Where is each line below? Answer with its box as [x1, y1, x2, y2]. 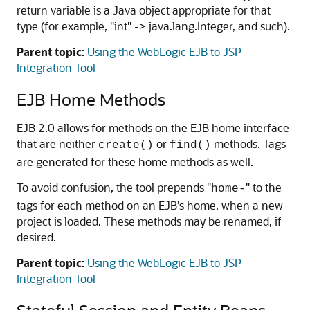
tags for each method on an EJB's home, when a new [17, 198, 283, 212]
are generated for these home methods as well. [17, 154, 253, 169]
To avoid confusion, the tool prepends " [17, 180, 211, 194]
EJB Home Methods [17, 89, 165, 110]
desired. [17, 230, 56, 244]
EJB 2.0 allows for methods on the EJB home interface [17, 120, 289, 135]
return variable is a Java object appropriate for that [17, 3, 271, 17]
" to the [246, 180, 282, 194]
